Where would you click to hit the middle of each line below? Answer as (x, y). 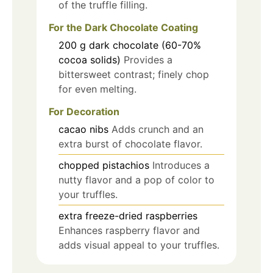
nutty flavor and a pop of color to (136, 179)
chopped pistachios (104, 165)
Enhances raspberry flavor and (129, 230)
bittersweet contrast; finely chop (134, 74)
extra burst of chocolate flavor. (130, 144)
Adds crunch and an (158, 129)
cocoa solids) (90, 59)
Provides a (148, 59)
